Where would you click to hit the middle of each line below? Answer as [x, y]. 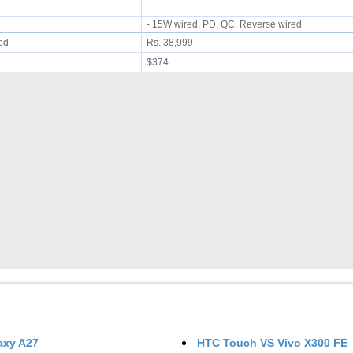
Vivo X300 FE [313, 343]
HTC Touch [229, 343]
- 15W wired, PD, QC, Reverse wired [226, 24]
